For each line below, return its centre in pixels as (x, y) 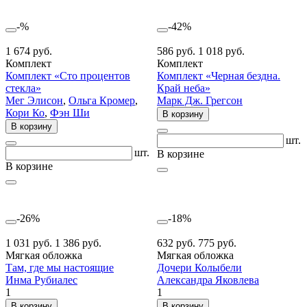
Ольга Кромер (102, 100)
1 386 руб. (78, 243)
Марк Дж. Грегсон (200, 100)
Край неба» (184, 88)
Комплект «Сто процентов (68, 75)
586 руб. (177, 51)
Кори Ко (25, 112)
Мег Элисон (34, 100)
